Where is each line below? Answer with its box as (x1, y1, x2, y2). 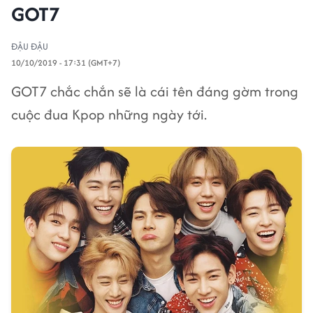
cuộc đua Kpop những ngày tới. (11, 104, 207, 124)
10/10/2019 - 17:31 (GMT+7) (11, 57, 120, 68)
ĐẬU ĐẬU (11, 40, 48, 53)
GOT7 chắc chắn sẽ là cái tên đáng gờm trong (11, 81, 298, 101)
